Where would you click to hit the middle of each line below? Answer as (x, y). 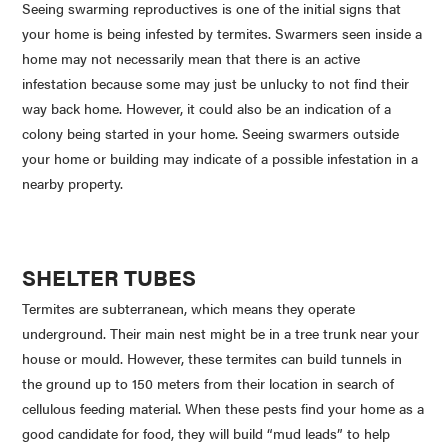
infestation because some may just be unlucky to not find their (216, 82)
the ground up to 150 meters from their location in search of (208, 383)
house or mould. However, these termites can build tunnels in (212, 358)
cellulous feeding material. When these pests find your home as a (223, 408)
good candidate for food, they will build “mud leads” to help (206, 433)
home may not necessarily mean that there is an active (191, 57)
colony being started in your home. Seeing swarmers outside (211, 132)
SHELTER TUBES (109, 276)
